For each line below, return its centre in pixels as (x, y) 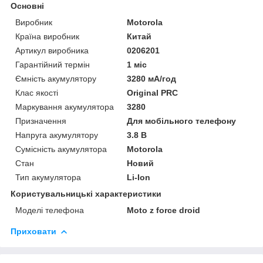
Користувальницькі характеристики (86, 193)
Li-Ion (139, 177)
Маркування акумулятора (65, 107)
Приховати (33, 231)
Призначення (41, 121)
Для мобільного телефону (182, 121)
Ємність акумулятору (56, 78)
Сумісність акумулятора (61, 149)
